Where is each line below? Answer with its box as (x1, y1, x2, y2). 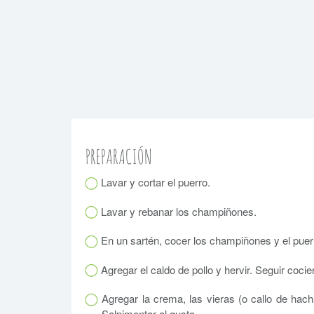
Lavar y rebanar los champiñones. (98, 203, 257, 219)
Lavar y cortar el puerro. (98, 175, 210, 190)
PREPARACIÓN (86, 144, 152, 170)
